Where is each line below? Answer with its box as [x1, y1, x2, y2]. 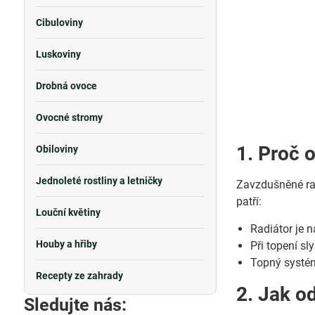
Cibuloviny [35, 17, 83, 28]
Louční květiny [35, 207, 101, 218]
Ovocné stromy [35, 112, 103, 123]
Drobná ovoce [35, 80, 97, 91]
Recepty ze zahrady [35, 270, 123, 281]
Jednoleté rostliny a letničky [35, 175, 162, 186]
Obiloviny [35, 143, 78, 155]
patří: [236, 195, 262, 208]
